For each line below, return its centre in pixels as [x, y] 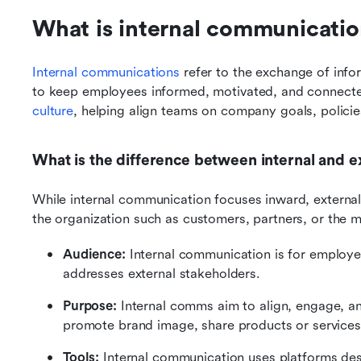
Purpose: [92, 306]
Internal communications [106, 72]
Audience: [96, 254]
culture [53, 111]
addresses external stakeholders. [162, 274]
